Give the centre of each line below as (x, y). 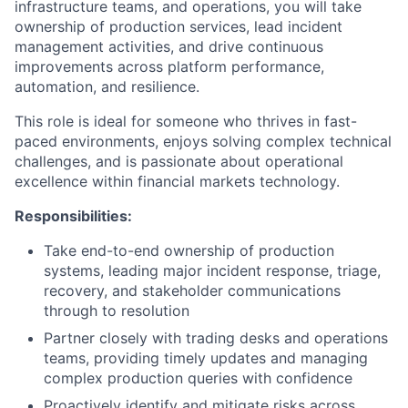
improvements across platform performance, (169, 66)
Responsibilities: (73, 216)
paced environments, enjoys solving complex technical (203, 141)
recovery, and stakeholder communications (192, 291)
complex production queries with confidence (198, 378)
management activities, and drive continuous (169, 46)
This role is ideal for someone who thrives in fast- (186, 121)
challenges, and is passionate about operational (179, 161)
